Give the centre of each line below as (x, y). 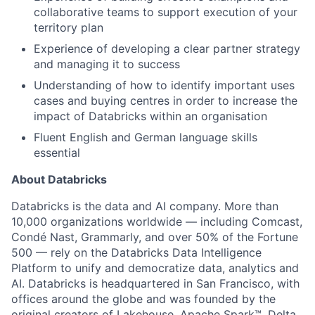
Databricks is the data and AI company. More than (145, 206)
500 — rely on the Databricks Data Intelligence (136, 252)
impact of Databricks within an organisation (150, 116)
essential (57, 153)
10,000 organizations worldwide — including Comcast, (157, 221)
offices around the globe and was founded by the (143, 299)
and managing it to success (107, 64)
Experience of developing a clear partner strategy (167, 49)
